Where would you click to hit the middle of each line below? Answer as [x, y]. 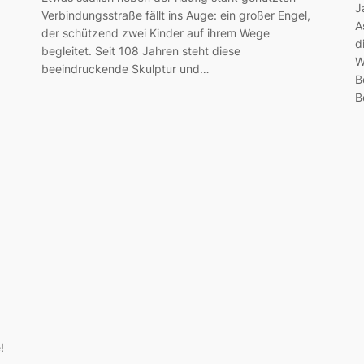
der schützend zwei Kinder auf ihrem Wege [155, 33]
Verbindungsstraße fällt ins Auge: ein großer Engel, [175, 15]
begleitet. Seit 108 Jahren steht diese [141, 51]
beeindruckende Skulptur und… [125, 69]
